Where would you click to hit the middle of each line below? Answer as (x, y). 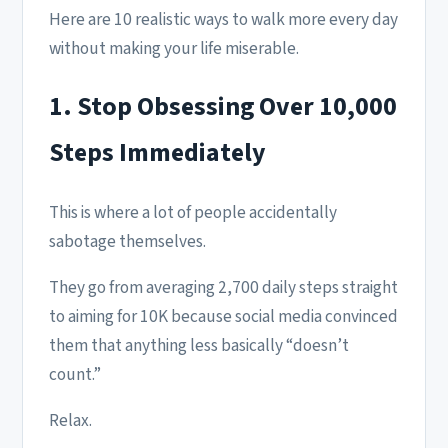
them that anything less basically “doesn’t (199, 346)
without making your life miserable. (174, 48)
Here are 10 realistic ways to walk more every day (223, 19)
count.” (75, 375)
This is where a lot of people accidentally (193, 212)
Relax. (70, 421)
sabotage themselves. (127, 241)
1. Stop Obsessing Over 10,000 (223, 107)
